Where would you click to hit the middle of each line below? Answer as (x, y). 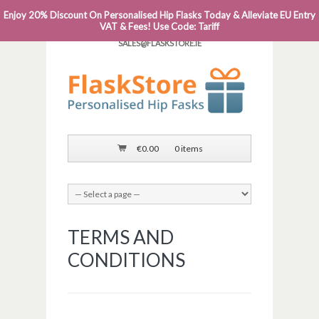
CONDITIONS (126, 260)
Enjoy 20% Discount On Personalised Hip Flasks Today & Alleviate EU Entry (159, 15)
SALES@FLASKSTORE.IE (159, 43)
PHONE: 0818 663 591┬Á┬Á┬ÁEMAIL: (166, 14)
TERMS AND (121, 237)
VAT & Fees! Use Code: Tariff (159, 26)
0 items (189, 149)
